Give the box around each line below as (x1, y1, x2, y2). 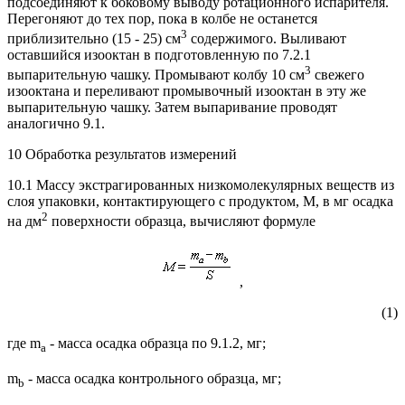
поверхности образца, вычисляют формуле (48, 213, 316, 230)
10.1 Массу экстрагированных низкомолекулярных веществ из (7, 177, 394, 193)
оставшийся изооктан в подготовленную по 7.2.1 (7, 46, 311, 62)
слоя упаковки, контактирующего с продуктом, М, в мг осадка (7, 193, 393, 210)
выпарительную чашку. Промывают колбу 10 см (7, 67, 305, 83)
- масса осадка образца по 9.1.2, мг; (46, 335, 266, 352)
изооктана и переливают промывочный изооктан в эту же (7, 83, 366, 99)
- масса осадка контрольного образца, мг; (24, 370, 281, 386)
